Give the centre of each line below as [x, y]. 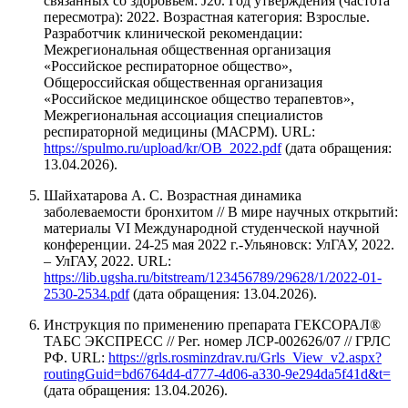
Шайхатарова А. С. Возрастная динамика [173, 196]
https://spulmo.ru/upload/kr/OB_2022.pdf [163, 148]
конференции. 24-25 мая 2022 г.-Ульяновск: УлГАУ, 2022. [219, 245]
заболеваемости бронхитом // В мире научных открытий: [221, 212]
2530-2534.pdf [87, 294]
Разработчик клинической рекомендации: [173, 34]
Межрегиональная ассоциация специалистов [184, 116]
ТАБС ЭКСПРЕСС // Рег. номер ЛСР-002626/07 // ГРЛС [217, 342]
